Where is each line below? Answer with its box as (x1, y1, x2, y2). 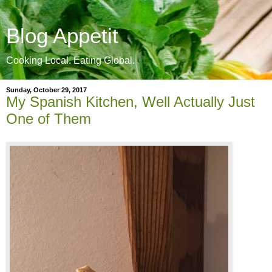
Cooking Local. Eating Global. (6, 55, 135, 66)
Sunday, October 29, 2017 (6, 86, 87, 93)
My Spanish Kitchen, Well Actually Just (6, 93, 255, 110)
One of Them (6, 110, 91, 127)
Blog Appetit (6, 24, 118, 47)
